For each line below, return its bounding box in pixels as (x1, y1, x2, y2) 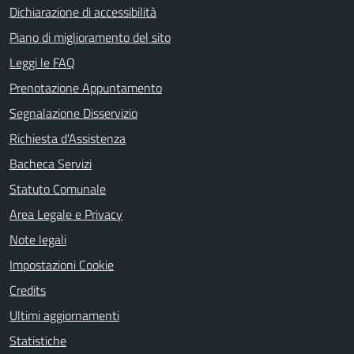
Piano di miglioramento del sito (9, 28, 171, 47)
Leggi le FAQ (9, 53, 75, 72)
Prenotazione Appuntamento (9, 78, 162, 97)
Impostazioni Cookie (9, 255, 114, 274)
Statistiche (9, 331, 66, 350)
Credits (9, 281, 46, 299)
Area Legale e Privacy (9, 205, 122, 224)
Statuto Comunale (9, 179, 106, 198)
